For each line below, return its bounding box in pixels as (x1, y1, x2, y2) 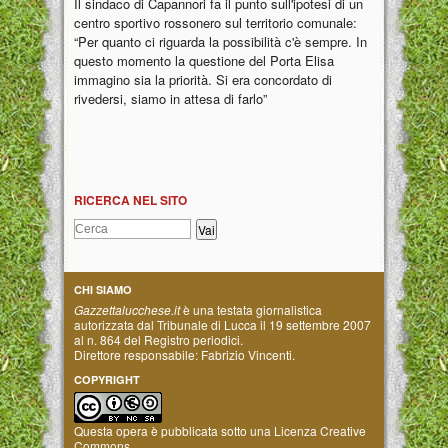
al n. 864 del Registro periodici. (74, 330, 243, 348)
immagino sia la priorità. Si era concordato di (74, 69, 332, 89)
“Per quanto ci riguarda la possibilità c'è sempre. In (74, 31, 367, 51)
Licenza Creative (274, 421, 366, 439)
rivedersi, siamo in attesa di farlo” (74, 88, 267, 108)
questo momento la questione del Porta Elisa (74, 50, 334, 70)
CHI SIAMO (74, 281, 132, 297)
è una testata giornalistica (180, 300, 322, 318)
